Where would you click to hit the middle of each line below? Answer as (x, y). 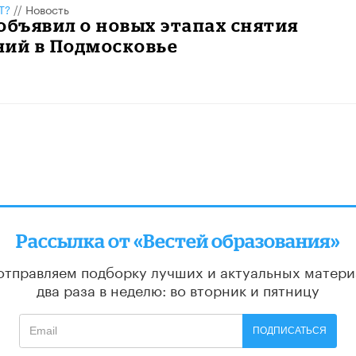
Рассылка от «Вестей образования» (178, 241)
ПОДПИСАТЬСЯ (290, 331)
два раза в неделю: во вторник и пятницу (178, 289)
